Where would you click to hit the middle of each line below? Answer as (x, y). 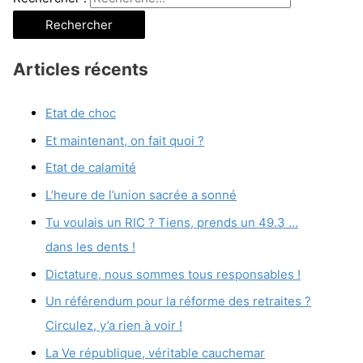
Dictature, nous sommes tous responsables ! (173, 274)
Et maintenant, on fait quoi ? (125, 140)
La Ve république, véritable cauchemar (155, 353)
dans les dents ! (90, 246)
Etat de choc (81, 113)
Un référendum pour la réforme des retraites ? (178, 301)
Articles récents (81, 70)
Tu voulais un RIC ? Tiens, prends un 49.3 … (172, 222)
